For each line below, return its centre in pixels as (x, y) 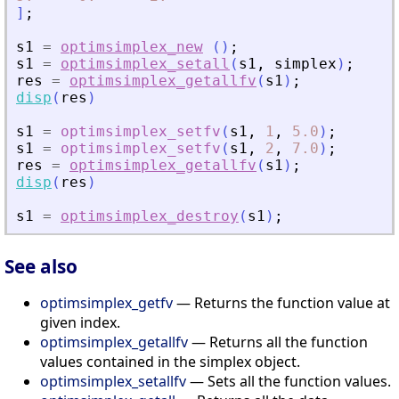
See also (41, 266)
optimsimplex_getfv (106, 302)
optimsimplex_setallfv (113, 381)
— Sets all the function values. (289, 381)
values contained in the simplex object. (170, 361)
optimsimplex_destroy (150, 216)
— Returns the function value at (281, 302)
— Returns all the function (278, 342)
